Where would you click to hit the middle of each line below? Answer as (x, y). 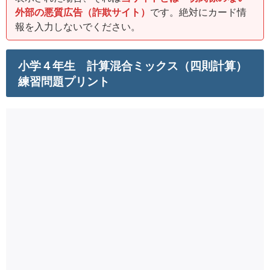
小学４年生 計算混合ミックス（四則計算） (133, 66)
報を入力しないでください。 (78, 27)
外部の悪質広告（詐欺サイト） (83, 12)
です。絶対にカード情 (198, 12)
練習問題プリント (64, 82)
